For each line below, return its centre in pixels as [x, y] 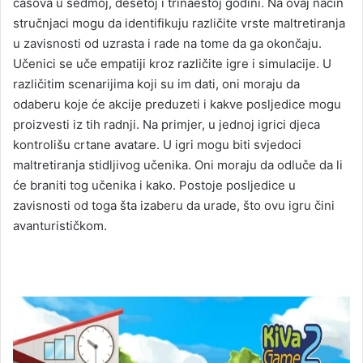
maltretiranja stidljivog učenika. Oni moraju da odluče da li [178, 165]
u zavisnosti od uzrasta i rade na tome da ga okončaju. [167, 44]
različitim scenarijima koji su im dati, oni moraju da [156, 84]
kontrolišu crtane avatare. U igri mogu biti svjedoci [157, 145]
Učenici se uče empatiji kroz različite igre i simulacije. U [172, 64]
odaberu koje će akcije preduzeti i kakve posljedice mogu [177, 105]
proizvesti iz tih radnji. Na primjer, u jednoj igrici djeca [167, 125]
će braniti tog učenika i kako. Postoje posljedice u [154, 186]
